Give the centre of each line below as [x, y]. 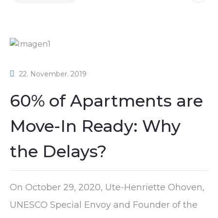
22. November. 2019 [53, 74]
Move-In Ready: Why [95, 126]
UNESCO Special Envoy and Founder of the [104, 205]
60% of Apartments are [106, 100]
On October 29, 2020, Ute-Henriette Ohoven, [107, 187]
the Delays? [58, 151]
